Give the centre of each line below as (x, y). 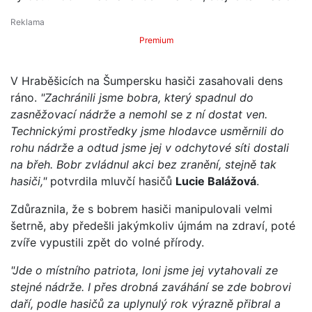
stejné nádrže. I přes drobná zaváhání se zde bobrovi (151, 287)
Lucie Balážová (216, 181)
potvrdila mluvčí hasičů (111, 181)
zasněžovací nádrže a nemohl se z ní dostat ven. (139, 114)
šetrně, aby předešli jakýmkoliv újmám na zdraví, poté (153, 225)
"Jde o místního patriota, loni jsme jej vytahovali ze (144, 270)
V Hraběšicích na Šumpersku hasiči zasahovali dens (147, 80)
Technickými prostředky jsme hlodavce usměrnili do (147, 131)
